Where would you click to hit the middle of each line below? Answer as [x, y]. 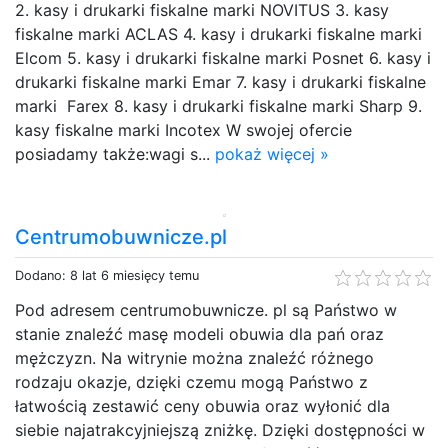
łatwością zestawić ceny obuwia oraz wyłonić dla [202, 405]
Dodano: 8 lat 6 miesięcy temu [107, 275]
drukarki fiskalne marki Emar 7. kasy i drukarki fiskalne [220, 81]
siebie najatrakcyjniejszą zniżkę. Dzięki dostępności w [220, 429]
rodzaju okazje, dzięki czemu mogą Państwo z [191, 381]
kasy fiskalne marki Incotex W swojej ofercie [183, 129]
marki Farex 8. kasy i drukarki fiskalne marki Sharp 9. [218, 105]
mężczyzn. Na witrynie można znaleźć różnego [194, 357]
